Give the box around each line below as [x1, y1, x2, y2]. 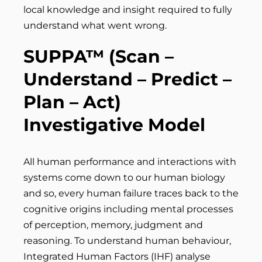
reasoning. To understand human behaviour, [23, 235, 231, 246]
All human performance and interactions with [23, 156, 236, 167]
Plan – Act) [23, 91, 121, 113]
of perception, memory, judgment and [23, 219, 203, 230]
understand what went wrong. [23, 20, 167, 31]
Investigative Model [23, 114, 205, 136]
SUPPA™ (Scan [23, 46, 165, 67]
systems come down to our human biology [23, 172, 225, 183]
